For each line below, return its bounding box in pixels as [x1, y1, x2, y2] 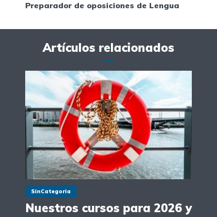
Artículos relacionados [43, 40, 174, 55]
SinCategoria [31, 188, 71, 195]
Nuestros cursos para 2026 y [25, 201, 192, 216]
